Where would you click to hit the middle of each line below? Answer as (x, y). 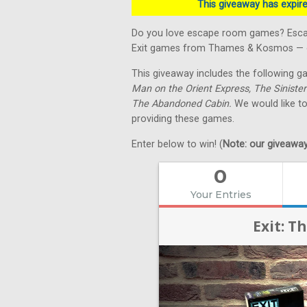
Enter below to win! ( (177, 144)
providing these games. (183, 119)
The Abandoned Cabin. (183, 104)
